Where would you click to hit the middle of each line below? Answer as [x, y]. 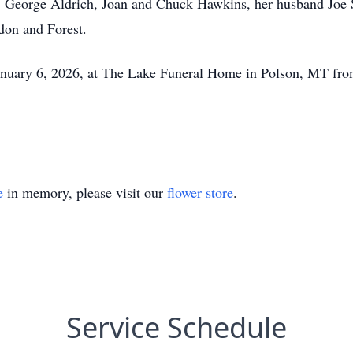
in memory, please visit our [85, 192]
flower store [200, 192]
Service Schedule [176, 327]
